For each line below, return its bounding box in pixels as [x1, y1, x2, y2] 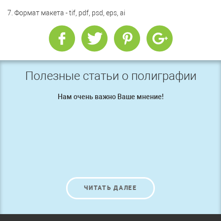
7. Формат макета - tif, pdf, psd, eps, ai [7, 9, 125, 17]
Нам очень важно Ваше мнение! [57, 93, 164, 101]
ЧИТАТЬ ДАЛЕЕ [84, 184, 137, 192]
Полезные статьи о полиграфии [25, 69, 196, 83]
